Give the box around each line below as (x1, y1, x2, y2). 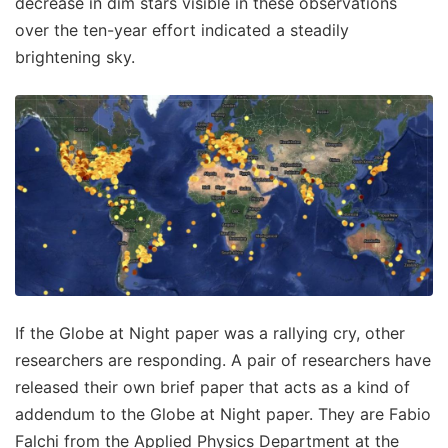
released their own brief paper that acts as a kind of (15, 376, 410, 397)
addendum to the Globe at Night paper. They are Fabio (15, 403, 431, 424)
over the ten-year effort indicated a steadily (15, 20, 349, 41)
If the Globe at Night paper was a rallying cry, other (15, 322, 405, 343)
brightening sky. (15, 47, 135, 68)
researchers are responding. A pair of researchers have (15, 349, 431, 370)
